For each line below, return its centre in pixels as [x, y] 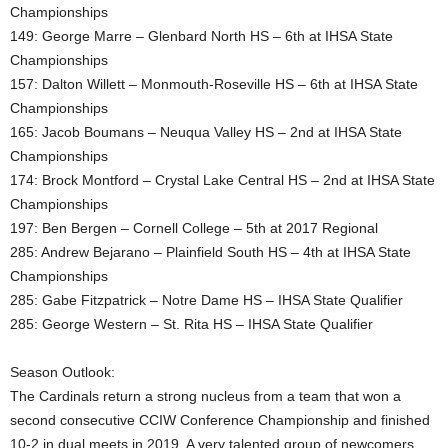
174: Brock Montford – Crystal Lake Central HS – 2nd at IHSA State [222, 180]
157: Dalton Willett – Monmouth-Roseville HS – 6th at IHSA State [214, 84]
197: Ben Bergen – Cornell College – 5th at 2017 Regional [194, 228]
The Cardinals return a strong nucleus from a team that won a [205, 396]
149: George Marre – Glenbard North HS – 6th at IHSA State [201, 36]
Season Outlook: [62, 372]
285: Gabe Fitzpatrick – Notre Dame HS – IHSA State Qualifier [206, 300]
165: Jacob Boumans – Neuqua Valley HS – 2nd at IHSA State [206, 132]
